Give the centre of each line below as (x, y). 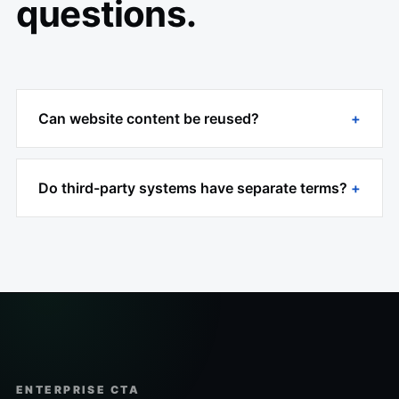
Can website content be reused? (149, 119)
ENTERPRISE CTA (78, 390)
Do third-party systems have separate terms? (193, 188)
